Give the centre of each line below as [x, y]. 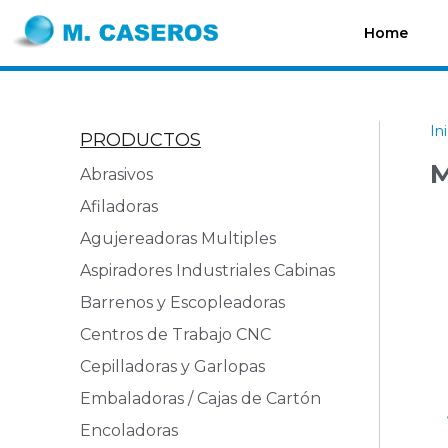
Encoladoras [129, 431]
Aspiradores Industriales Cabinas [207, 271]
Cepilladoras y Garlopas [172, 367]
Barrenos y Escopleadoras [182, 303]
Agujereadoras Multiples [182, 239]
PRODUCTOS [140, 140]
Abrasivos [116, 175]
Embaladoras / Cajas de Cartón [200, 399]
